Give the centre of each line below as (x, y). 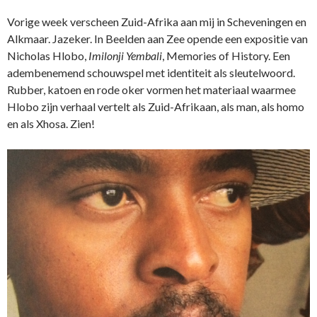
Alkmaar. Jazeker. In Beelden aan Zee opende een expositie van (157, 39)
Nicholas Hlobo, (48, 56)
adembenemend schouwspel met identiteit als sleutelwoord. (151, 73)
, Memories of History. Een (226, 56)
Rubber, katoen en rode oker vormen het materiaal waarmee (151, 90)
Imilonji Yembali (125, 56)
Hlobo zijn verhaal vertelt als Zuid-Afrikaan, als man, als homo (156, 107)
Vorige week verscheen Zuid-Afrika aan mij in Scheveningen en (157, 22)
